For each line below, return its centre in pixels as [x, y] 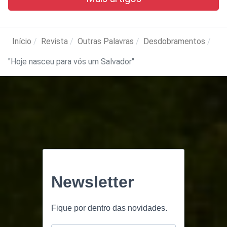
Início [22, 41]
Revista [54, 41]
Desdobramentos [174, 41]
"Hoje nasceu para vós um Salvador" [71, 61]
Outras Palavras [106, 41]
